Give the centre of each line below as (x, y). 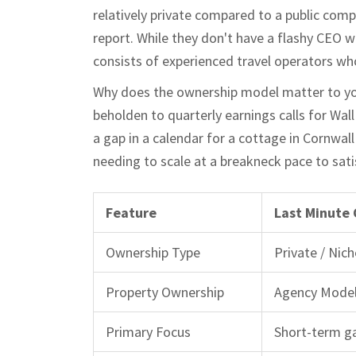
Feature (131, 212)
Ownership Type (153, 252)
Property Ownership (165, 292)
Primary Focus (148, 331)
